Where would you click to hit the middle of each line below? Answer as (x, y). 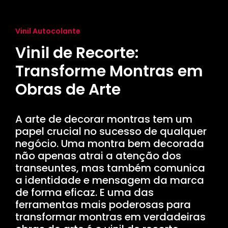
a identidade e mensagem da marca (110, 180)
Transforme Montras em (109, 72)
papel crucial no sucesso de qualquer (111, 132)
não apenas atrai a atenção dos (98, 156)
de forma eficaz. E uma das (84, 193)
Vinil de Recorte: (77, 53)
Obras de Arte (68, 90)
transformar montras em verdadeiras (110, 217)
